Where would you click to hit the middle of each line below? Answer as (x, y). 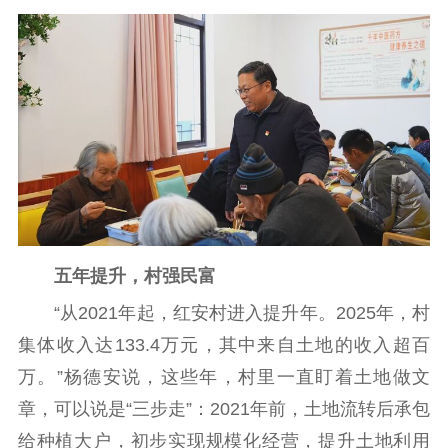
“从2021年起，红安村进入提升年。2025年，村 (224, 312)
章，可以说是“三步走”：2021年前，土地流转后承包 (224, 408)
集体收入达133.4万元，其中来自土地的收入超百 (224, 344)
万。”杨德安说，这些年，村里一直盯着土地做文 (224, 376)
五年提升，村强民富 (116, 276)
